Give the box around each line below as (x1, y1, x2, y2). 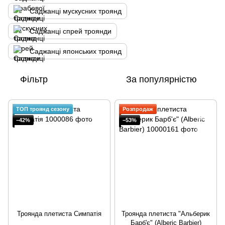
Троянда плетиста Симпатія (17, 210, 101, 217)
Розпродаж (123, 106, 153, 112)
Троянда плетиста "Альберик (122, 210, 210, 217)
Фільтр (20, 74, 48, 84)
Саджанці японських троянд (30, 47, 122, 55)
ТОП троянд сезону (16, 106, 69, 112)
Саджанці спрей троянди (30, 27, 111, 35)
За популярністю (126, 74, 197, 84)
